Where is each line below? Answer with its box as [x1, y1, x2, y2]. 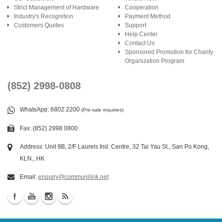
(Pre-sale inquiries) [81, 107, 123, 112]
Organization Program [125, 57, 184, 64]
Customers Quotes [14, 22, 64, 29]
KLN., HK [20, 155, 45, 162]
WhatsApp [20, 106, 48, 112]
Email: [20, 173, 38, 180]
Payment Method [125, 13, 170, 20]
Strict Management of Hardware [14, 4, 99, 11]
